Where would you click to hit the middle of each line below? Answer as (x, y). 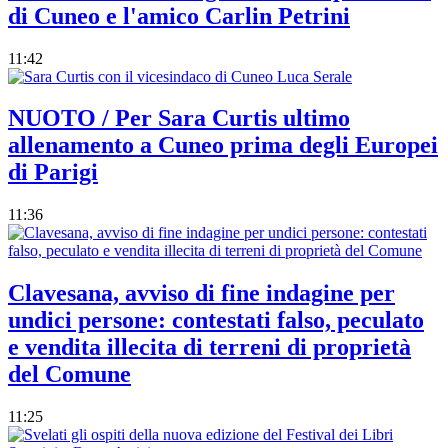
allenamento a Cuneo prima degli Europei (223, 145)
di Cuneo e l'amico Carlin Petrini (179, 15)
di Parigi (53, 172)
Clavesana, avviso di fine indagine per (201, 293)
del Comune (69, 374)
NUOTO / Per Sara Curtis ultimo (179, 118)
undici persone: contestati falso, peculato (216, 320)
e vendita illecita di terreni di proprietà (209, 347)
